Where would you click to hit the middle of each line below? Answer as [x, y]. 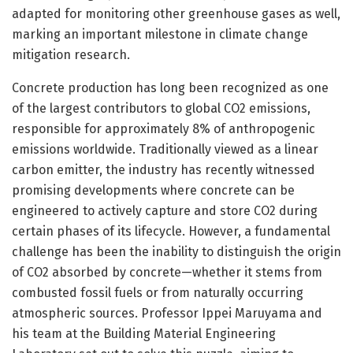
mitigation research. [71, 54]
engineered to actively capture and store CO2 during [165, 210]
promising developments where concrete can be [153, 190]
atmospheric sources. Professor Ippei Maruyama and [167, 313]
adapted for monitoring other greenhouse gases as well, [176, 13]
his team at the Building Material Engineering [144, 333]
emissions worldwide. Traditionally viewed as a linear [165, 149]
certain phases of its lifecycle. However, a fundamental [171, 231]
